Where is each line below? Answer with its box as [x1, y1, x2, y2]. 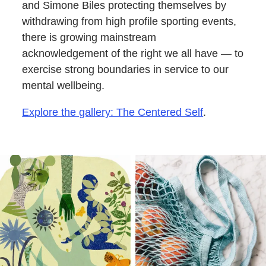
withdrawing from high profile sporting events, [22, 15, 237, 27]
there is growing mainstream [22, 31, 157, 43]
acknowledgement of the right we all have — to [22, 47, 244, 59]
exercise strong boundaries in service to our [22, 63, 229, 75]
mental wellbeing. [22, 79, 105, 91]
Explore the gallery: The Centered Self [22, 106, 204, 118]
